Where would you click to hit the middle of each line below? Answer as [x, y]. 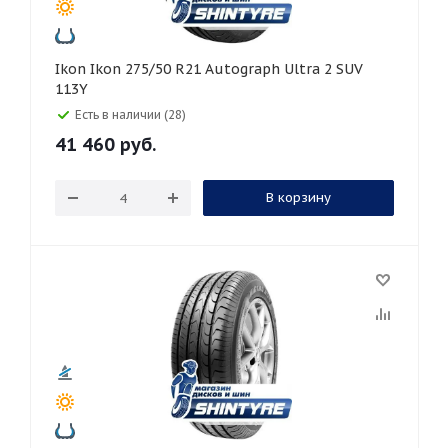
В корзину [298, 197]
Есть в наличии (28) [130, 114]
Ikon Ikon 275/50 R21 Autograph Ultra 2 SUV [72, 69]
